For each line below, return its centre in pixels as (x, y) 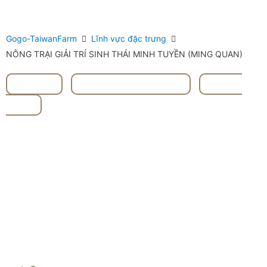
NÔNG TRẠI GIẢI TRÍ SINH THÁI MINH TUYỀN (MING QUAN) (124, 54)
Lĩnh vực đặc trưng (129, 38)
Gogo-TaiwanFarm (41, 38)
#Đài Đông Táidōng (131, 84)
